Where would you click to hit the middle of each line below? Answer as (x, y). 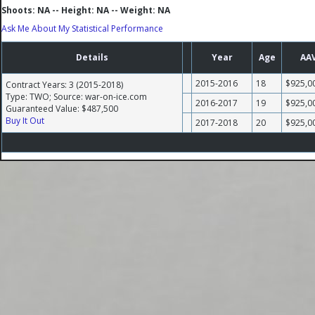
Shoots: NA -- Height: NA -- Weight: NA (86, 10)
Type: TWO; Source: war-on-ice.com (76, 97)
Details (92, 57)
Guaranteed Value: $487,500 (62, 109)
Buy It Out (25, 121)
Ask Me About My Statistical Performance (82, 28)
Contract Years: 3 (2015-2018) (64, 85)
